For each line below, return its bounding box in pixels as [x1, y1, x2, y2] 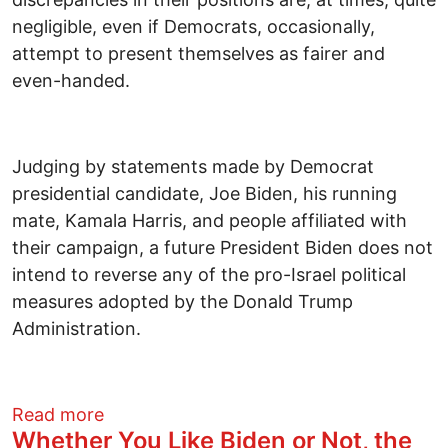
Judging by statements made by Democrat [12, 156, 374, 178]
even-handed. [12, 70, 135, 92]
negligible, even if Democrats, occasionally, [12, 16, 375, 38]
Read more [12, 404, 104, 426]
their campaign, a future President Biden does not [12, 237, 433, 259]
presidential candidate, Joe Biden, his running [12, 183, 397, 205]
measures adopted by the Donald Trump [12, 291, 353, 313]
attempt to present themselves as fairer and [12, 43, 385, 65]
